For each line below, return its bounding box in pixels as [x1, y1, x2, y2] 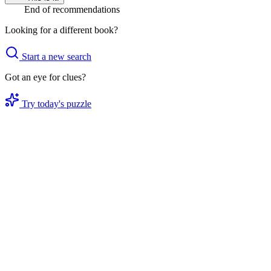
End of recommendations [24, 4, 120, 15]
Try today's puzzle [22, 98, 91, 109]
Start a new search [22, 51, 91, 62]
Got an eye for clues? [5, 71, 86, 82]
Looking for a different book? [5, 24, 118, 35]
